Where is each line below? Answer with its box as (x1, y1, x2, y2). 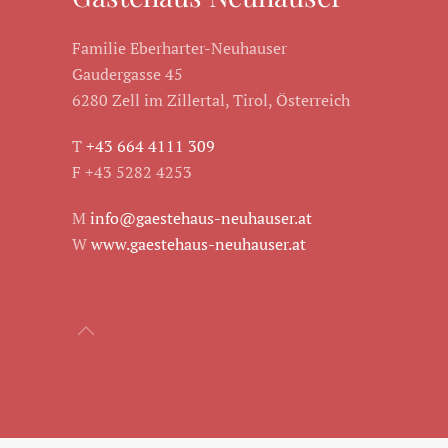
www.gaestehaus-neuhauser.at (91, 233, 306, 256)
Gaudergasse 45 (72, 63, 183, 86)
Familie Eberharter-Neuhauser (72, 37, 287, 60)
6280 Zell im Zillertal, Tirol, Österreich (72, 89, 350, 112)
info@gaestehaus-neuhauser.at (90, 207, 312, 230)
